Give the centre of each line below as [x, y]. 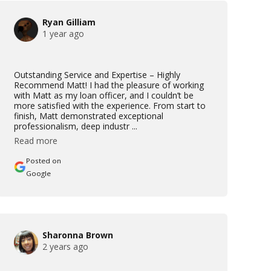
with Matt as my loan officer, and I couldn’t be [103, 95]
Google [38, 173]
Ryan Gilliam [69, 22]
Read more [35, 140]
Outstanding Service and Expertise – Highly [97, 74]
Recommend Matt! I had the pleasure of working [109, 85]
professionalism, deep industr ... [75, 126]
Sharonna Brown [77, 235]
